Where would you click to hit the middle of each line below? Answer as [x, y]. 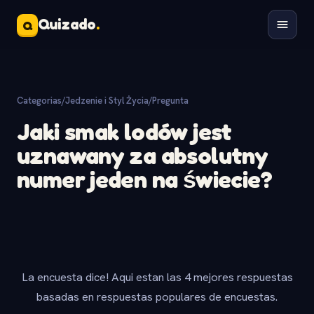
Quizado [67, 24]
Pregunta [170, 101]
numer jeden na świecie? [144, 179]
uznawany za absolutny [143, 155]
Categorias [39, 101]
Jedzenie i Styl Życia [107, 101]
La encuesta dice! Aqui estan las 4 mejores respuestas [157, 277]
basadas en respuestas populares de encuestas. [157, 296]
